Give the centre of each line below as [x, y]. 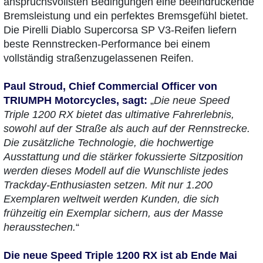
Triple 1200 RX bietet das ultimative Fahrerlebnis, [119, 115]
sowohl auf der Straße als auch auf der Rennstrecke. [127, 129]
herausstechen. [40, 227]
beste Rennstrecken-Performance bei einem [107, 44]
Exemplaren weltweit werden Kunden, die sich [111, 199]
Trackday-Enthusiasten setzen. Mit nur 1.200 [108, 185]
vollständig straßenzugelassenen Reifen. [99, 58]
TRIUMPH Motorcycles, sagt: [75, 101]
